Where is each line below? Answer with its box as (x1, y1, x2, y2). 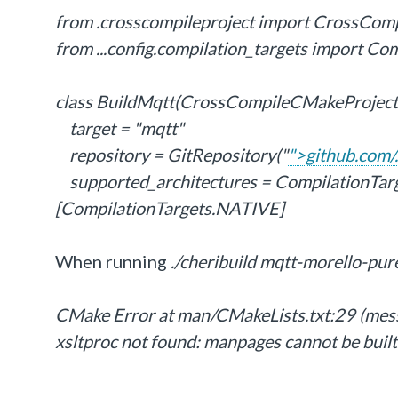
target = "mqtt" (55, 117, 184, 139)
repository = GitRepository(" (55, 144, 288, 165)
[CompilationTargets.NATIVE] (55, 197, 284, 219)
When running (55, 251, 171, 272)
